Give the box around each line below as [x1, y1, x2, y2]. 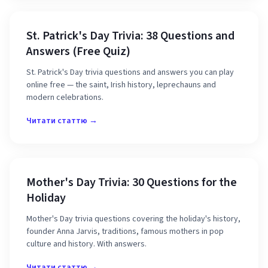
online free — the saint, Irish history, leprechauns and [26, 79, 216, 91]
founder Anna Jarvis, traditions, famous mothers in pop [26, 226, 224, 237]
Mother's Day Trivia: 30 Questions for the [26, 174, 237, 191]
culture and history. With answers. [26, 238, 147, 250]
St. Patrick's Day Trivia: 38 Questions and [26, 28, 234, 44]
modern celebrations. [26, 92, 103, 103]
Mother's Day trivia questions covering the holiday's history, [26, 213, 240, 225]
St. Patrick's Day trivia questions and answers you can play [26, 66, 234, 78]
